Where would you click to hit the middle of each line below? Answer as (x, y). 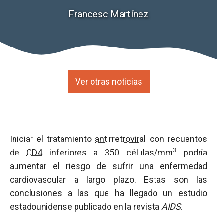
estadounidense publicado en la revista (85, 207)
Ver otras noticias (108, 82)
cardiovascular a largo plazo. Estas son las (108, 179)
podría (192, 152)
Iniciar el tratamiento (53, 139)
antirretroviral (121, 139)
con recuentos (177, 139)
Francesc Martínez (108, 14)
